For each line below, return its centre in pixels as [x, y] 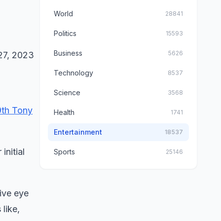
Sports [64, 152]
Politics [65, 33]
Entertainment [78, 132]
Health [64, 112]
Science [67, 92]
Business [68, 53]
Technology [74, 73]
